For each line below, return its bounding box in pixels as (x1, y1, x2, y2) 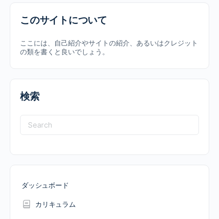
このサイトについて (20, 14, 107, 26)
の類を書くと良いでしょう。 (20, 47, 109, 56)
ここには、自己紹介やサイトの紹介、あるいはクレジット (20, 39, 198, 47)
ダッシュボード (22, 181, 69, 190)
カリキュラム (35, 200, 76, 209)
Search (20, 116, 53, 128)
